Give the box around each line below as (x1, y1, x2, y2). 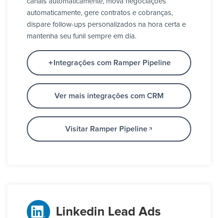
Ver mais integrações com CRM (54, 92, 163, 100)
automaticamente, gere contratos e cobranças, (27, 9, 173, 17)
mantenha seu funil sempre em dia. (27, 33, 136, 40)
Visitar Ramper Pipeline (65, 125, 147, 133)
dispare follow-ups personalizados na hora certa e (27, 21, 186, 29)
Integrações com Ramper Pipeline (53, 59, 171, 67)
